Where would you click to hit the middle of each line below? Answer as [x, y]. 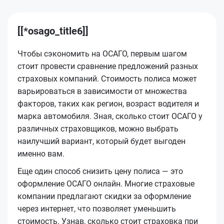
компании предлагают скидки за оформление [104, 196]
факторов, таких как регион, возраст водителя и [108, 103]
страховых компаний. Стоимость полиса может [107, 78]
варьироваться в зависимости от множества [102, 91]
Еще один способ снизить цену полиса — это [100, 171]
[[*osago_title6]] [53, 31]
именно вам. [41, 153]
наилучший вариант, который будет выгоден [101, 141]
